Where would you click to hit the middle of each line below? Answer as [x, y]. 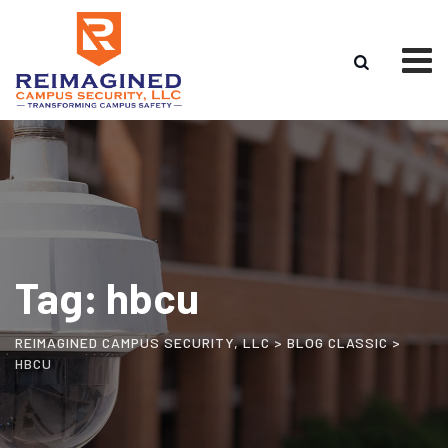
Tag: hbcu [107, 296]
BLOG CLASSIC [337, 342]
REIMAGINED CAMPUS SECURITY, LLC [142, 342]
